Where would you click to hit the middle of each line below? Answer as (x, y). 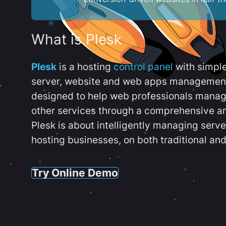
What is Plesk (76, 40)
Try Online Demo (75, 172)
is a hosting (85, 67)
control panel (143, 67)
